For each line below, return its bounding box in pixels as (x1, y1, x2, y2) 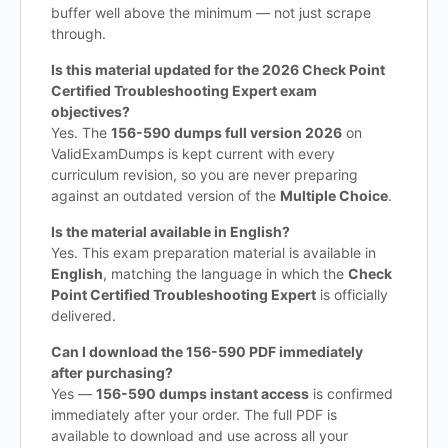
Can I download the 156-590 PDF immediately (51, 343, 363, 360)
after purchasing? (51, 364, 173, 381)
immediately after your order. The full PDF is (51, 406, 337, 423)
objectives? (51, 103, 130, 120)
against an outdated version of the (51, 187, 280, 204)
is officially (316, 286, 388, 303)
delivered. (51, 307, 116, 324)
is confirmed (309, 385, 393, 402)
